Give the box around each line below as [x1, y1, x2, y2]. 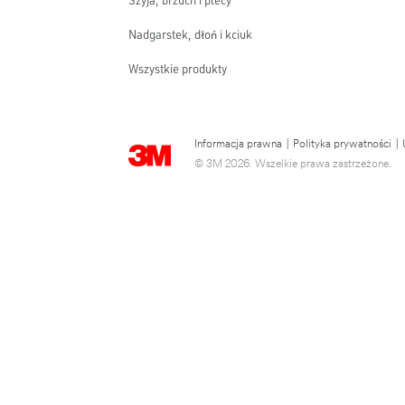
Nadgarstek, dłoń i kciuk [128, 27, 252, 42]
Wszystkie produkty [128, 61, 227, 76]
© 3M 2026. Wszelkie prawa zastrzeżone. [194, 159, 391, 170]
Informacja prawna [194, 139, 282, 150]
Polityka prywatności [293, 139, 391, 150]
